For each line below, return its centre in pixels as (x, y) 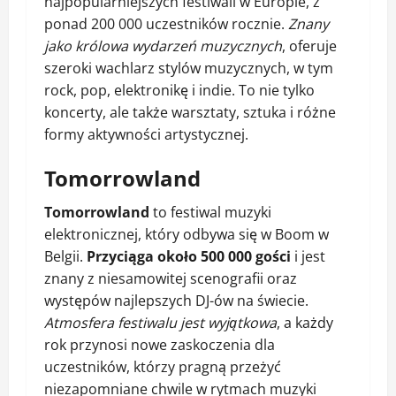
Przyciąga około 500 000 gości (189, 257)
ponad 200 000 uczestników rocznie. (166, 24)
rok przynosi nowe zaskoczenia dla (160, 345)
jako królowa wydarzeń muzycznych (163, 46)
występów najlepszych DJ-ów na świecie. (176, 301)
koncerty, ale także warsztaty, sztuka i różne (190, 113)
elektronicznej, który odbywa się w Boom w (187, 235)
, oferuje (309, 46)
